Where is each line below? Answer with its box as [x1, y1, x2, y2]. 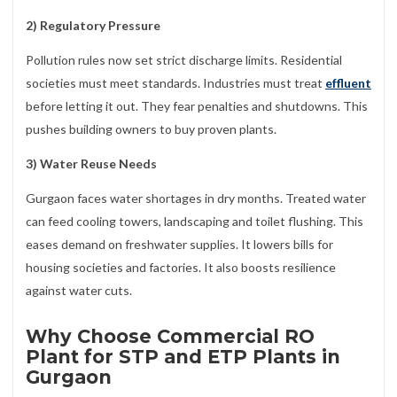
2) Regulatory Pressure [26, 17, 160, 33]
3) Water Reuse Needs [26, 156, 157, 172]
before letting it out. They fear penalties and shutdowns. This [26, 98, 368, 114]
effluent [325, 75, 371, 91]
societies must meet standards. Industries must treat [26, 75, 325, 91]
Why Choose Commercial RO [26, 324, 315, 347]
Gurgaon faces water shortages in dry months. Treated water [26, 191, 366, 206]
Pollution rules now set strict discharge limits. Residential [26, 52, 342, 68]
